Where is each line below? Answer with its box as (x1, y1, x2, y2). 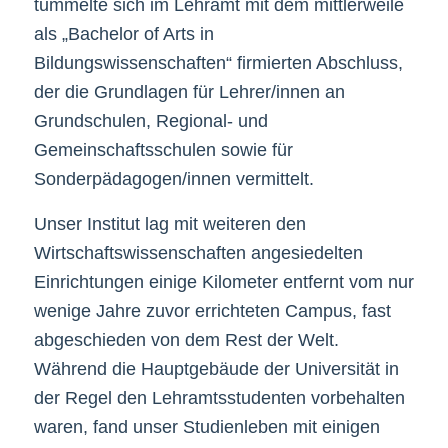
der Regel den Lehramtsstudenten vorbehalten (33, 387, 405, 408)
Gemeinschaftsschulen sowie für (33, 140, 293, 161)
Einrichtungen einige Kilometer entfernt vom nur (33, 271, 414, 292)
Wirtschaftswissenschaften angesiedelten (33, 242, 363, 263)
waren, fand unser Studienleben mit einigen (33, 416, 380, 437)
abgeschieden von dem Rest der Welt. (33, 329, 339, 350)
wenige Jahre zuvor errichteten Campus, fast (33, 300, 391, 321)
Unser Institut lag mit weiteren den (33, 213, 306, 234)
